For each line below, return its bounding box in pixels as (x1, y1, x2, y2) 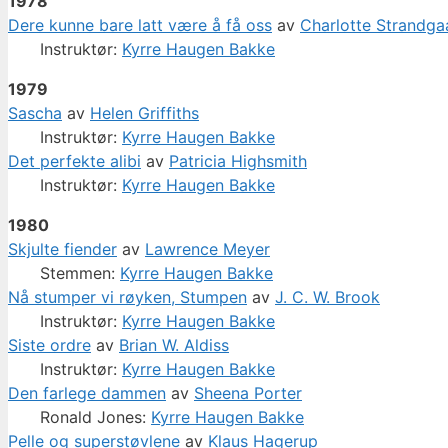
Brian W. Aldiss (119, 335, 229, 356)
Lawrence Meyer (145, 239, 270, 260)
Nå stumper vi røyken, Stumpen (8, 287, 247, 308)
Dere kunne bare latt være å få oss (8, 15, 272, 36)
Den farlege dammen (8, 383, 166, 404)
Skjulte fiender (8, 239, 117, 260)
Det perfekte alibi (8, 151, 141, 172)
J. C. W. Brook (275, 287, 380, 308)
